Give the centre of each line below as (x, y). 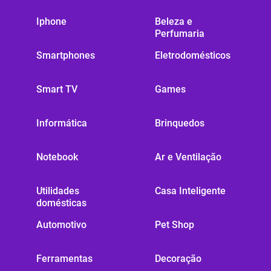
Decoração (178, 259)
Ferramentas (64, 259)
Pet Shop (175, 225)
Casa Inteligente (190, 191)
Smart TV (57, 90)
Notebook (57, 157)
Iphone (51, 22)
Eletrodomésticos (193, 56)
